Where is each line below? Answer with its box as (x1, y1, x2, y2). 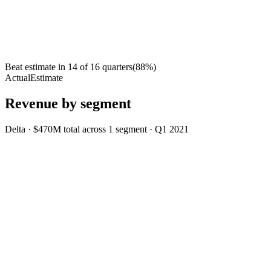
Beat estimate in (5, 62, 65, 73)
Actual (5, 73, 30, 83)
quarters (102, 62, 132, 73)
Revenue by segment (5, 96, 131, 112)
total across (64, 124, 108, 135)
